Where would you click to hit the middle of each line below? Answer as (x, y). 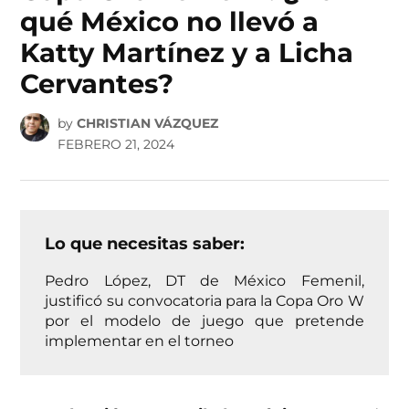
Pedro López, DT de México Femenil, (204, 280)
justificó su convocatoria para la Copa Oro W (204, 300)
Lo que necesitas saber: (145, 243)
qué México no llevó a (170, 22)
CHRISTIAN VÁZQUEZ (147, 123)
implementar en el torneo (140, 340)
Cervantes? (97, 84)
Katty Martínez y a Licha (187, 53)
